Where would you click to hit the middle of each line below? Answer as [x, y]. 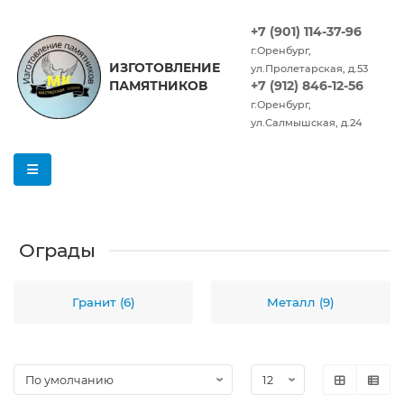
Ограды [57, 250]
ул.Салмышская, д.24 [306, 123]
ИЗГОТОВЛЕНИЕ [164, 68]
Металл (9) [301, 302]
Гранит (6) [103, 302]
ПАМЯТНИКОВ [158, 86]
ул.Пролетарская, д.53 [309, 69]
